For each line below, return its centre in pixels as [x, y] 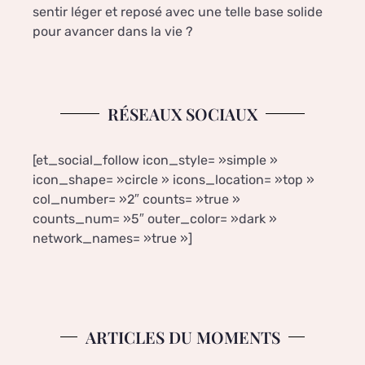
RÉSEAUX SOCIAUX [182, 113]
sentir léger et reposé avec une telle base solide [178, 11]
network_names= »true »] [112, 238]
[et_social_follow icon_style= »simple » [155, 160]
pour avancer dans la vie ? [113, 31]
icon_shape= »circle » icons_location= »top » [174, 179]
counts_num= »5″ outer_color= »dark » [155, 218]
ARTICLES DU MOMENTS [182, 336]
